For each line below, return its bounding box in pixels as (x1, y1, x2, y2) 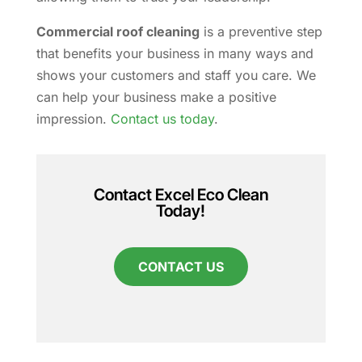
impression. (36, 110, 111, 127)
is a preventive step (199, 23, 322, 40)
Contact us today (110, 110, 214, 127)
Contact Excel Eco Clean (93, 184, 268, 204)
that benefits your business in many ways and (36, 44, 314, 61)
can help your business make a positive (36, 88, 276, 105)
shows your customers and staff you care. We (36, 66, 316, 83)
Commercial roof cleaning (36, 23, 200, 40)
